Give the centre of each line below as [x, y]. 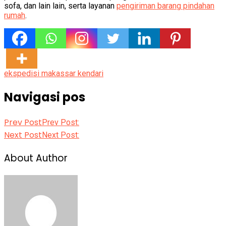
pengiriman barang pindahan [165, 6]
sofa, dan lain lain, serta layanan [60, 6]
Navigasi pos [45, 97]
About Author [36, 158]
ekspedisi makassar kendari [54, 74]
